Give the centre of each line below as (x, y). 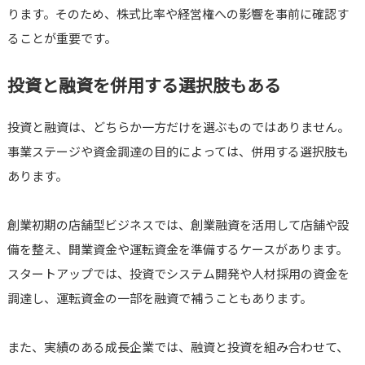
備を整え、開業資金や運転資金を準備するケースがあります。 (177, 249)
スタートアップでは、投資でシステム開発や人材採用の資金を (178, 274)
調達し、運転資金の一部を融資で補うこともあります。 (159, 298)
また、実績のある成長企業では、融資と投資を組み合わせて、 (178, 347)
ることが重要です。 (62, 38)
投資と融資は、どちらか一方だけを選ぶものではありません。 (178, 127)
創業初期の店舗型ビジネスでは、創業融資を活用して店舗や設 (178, 225)
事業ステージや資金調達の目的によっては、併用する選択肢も (178, 152)
